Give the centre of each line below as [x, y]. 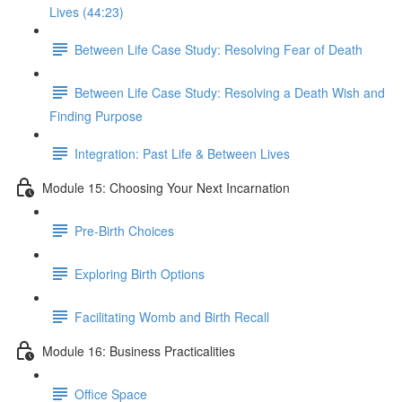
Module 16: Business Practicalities [139, 350]
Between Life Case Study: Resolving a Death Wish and [230, 92]
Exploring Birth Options [140, 273]
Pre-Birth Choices [124, 230]
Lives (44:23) [87, 12]
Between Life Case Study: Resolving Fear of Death [218, 49]
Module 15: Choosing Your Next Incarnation [166, 187]
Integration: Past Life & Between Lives [182, 153]
